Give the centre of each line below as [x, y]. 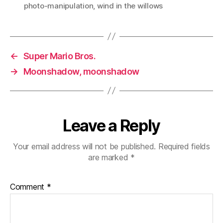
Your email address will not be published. [85, 146]
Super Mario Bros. [59, 56]
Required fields [184, 146]
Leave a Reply [111, 125]
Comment [28, 186]
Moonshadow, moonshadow [81, 71]
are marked [110, 157]
